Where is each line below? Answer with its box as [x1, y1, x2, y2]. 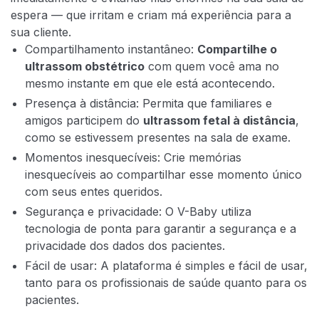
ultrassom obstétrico [25, 58, 145, 73]
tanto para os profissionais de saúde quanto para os [25, 275, 307, 290]
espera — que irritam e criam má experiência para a [11, 7, 291, 22]
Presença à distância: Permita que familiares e [25, 95, 272, 110]
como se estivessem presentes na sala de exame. [25, 130, 291, 145]
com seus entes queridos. [25, 184, 162, 199]
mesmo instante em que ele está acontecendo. [25, 75, 275, 90]
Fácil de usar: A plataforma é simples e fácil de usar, [25, 258, 308, 273]
